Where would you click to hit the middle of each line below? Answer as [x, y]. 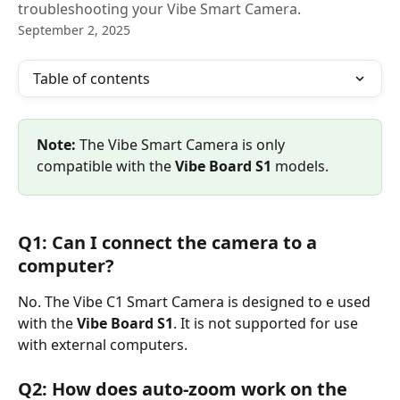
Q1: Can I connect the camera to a [170, 243]
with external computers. [103, 345]
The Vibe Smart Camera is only [182, 145]
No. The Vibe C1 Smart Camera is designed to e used [196, 302]
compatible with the [106, 166]
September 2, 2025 [74, 30]
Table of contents [92, 79]
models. [302, 166]
